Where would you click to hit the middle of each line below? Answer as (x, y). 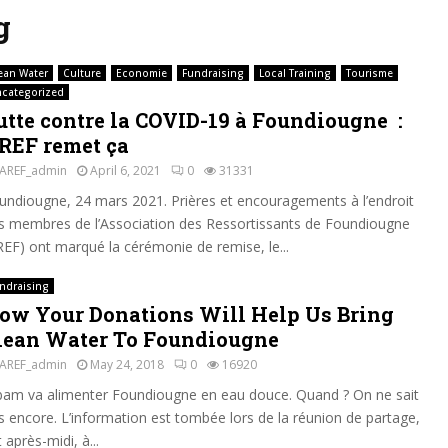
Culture (81, 73)
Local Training (294, 73)
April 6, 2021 (125, 170)
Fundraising (212, 73)
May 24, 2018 (126, 364)
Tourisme (369, 73)
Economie (141, 73)
